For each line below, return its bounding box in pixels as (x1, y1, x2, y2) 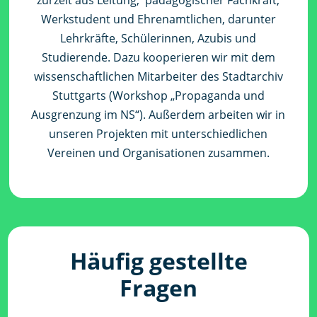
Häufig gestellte (69, 246, 248, 277)
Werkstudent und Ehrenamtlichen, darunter (40, 11, 276, 28)
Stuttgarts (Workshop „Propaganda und (52, 88, 265, 104)
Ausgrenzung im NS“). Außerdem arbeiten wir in (31, 107, 286, 123)
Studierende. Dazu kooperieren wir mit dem (41, 50, 275, 66)
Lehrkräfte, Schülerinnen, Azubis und (60, 30, 257, 47)
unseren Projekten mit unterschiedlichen (49, 126, 268, 142)
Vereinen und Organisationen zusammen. (47, 145, 270, 161)
